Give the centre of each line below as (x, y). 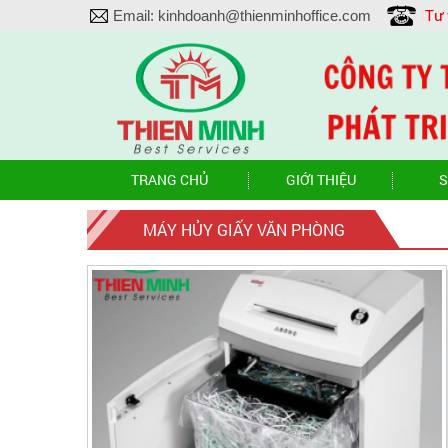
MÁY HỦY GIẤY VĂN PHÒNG (244, 229)
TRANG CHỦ (169, 179)
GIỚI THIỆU (321, 179)
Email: (135, 15)
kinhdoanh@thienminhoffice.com (264, 15)
